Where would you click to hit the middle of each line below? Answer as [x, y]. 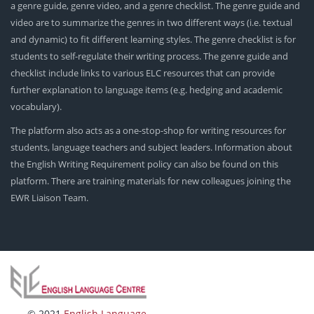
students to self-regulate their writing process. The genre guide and [149, 56]
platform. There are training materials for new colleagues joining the [151, 181]
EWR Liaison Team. [49, 198]
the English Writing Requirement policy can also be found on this [144, 164]
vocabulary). [36, 107]
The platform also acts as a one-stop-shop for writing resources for [148, 131]
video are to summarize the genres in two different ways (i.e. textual [151, 23]
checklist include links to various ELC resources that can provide [143, 73]
